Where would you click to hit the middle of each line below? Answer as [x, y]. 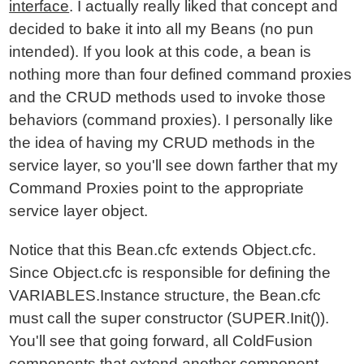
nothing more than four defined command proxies [181, 74]
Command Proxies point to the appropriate [157, 188]
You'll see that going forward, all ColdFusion [161, 341]
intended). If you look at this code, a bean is [160, 52]
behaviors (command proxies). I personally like [171, 120]
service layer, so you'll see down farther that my [174, 165]
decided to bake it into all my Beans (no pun [162, 29]
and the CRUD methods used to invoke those [168, 97]
